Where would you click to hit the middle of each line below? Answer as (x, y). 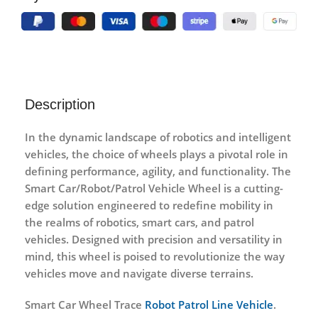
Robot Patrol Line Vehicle (209, 304)
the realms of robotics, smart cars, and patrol (139, 222)
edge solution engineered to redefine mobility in (149, 205)
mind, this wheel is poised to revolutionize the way (155, 256)
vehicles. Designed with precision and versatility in (154, 239)
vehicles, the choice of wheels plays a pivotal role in (157, 154)
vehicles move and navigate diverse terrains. (139, 273)
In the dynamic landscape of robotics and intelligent (158, 137)
